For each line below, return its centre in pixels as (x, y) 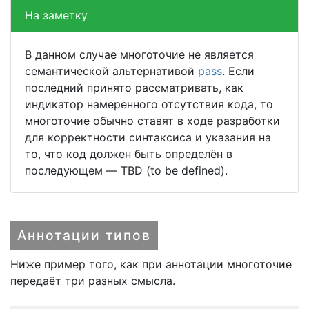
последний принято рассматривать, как (134, 87)
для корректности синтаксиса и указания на (148, 137)
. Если (238, 71)
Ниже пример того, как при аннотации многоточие (151, 264)
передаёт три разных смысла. (93, 280)
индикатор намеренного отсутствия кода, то (149, 104)
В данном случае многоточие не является (139, 54)
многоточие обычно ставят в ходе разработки (152, 120)
